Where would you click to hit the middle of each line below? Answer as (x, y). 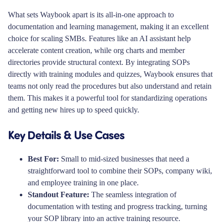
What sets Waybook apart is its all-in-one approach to (91, 14)
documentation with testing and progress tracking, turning (117, 206)
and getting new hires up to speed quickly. (74, 110)
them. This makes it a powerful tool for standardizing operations (108, 98)
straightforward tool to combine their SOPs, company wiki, (120, 170)
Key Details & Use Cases (66, 134)
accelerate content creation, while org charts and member (96, 50)
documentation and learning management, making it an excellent (108, 26)
